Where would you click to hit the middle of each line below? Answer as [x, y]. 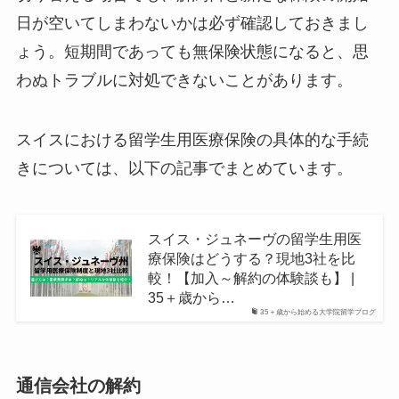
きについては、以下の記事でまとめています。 [184, 169]
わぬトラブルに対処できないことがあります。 [184, 80]
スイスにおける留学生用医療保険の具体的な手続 [192, 140]
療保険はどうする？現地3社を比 [251, 259]
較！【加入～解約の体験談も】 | [251, 278]
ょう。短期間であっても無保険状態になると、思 [192, 51]
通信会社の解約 [78, 386]
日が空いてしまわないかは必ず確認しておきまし [192, 23]
